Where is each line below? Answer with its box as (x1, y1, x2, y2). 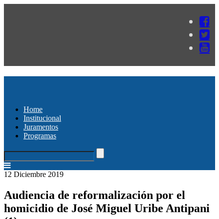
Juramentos (23, 122, 58, 131)
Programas (23, 131, 56, 140)
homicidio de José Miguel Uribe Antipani (4, 201, 210, 215)
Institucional (23, 113, 61, 122)
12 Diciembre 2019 (4, 170, 64, 178)
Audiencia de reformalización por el (4, 188, 185, 201)
